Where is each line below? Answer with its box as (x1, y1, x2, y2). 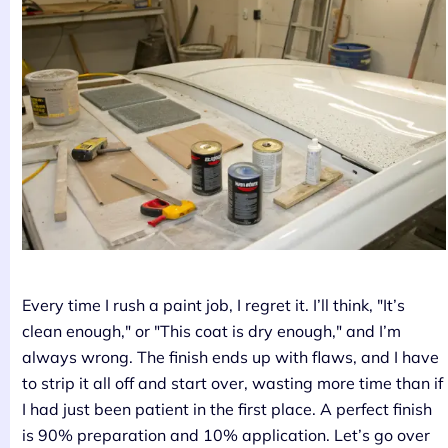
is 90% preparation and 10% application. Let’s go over (22, 425, 430, 446)
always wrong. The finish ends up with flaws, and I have (22, 347, 439, 368)
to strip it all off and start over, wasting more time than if (22, 373, 443, 394)
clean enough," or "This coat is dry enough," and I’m (22, 321, 401, 342)
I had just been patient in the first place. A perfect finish (22, 399, 432, 420)
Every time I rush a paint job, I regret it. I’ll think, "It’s (22, 295, 405, 316)
